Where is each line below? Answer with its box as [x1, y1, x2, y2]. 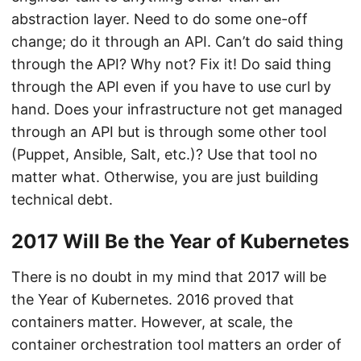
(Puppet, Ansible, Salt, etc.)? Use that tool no [11, 146, 317, 163]
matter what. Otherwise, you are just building [11, 168, 318, 185]
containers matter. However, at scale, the [11, 313, 293, 330]
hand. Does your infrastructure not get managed [11, 101, 342, 118]
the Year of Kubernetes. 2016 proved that [11, 291, 294, 308]
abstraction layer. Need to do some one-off [11, 10, 308, 27]
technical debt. [11, 191, 113, 208]
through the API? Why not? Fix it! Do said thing [11, 56, 331, 73]
